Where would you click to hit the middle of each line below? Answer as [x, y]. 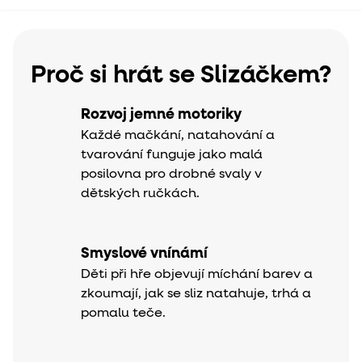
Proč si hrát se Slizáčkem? [181, 76]
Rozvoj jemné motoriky [161, 114]
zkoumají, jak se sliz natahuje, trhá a [196, 294]
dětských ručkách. [140, 194]
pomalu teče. [123, 313]
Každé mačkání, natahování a [178, 135]
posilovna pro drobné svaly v [171, 174]
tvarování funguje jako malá [172, 155]
